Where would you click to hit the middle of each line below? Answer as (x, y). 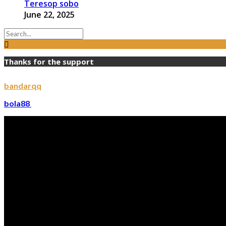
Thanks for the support (49, 62)
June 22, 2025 (49, 15)
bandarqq (23, 86)
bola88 (18, 103)
